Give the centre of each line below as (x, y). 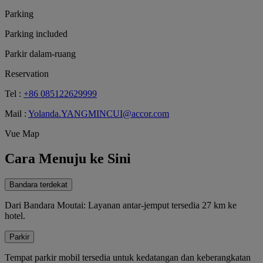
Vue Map (22, 133)
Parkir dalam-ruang (40, 53)
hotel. (15, 215)
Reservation (27, 73)
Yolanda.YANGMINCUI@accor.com (99, 113)
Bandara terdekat (38, 184)
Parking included (36, 33)
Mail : (16, 113)
